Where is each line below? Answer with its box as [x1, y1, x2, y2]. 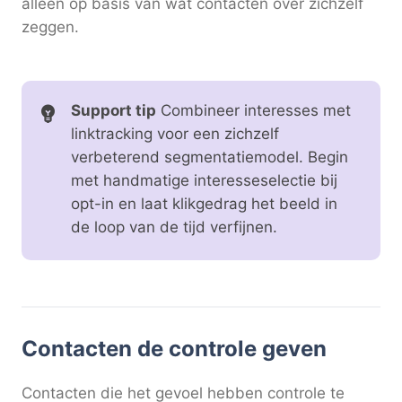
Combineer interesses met [156, 100, 351, 119]
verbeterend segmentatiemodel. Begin [71, 147, 348, 166]
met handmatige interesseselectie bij [71, 170, 337, 189]
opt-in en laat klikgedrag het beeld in [71, 194, 337, 213]
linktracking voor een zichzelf [71, 124, 279, 143]
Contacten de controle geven [22, 335, 327, 362]
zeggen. [22, 18, 79, 37]
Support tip [71, 100, 156, 119]
